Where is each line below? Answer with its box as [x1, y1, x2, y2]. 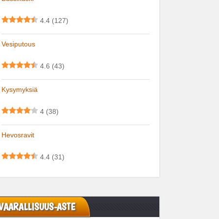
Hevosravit [1, 131, 34, 139]
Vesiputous [1, 40, 35, 48]
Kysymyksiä [1, 86, 38, 93]
